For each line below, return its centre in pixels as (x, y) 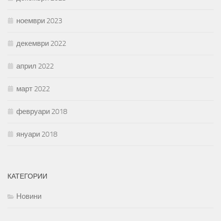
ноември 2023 (39, 21)
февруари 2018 (42, 112)
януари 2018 (37, 134)
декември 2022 (41, 44)
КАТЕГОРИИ (27, 177)
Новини (29, 197)
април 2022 (35, 66)
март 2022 (33, 89)
